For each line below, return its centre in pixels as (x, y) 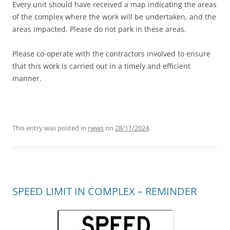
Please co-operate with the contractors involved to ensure (111, 54)
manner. (27, 79)
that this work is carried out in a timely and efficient (101, 66)
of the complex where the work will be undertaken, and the (114, 17)
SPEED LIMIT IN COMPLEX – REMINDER (104, 191)
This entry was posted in (50, 128)
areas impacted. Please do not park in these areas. (99, 29)
